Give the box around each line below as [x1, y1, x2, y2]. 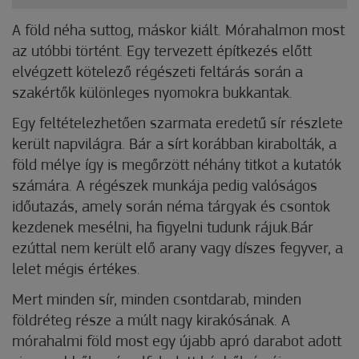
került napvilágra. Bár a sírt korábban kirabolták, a [12, 137, 337, 154]
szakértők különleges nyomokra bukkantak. [12, 86, 292, 103]
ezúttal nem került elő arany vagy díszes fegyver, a [12, 241, 343, 258]
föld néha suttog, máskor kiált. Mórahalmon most [25, 23, 345, 40]
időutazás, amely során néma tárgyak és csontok [12, 200, 330, 216]
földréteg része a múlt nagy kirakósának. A [12, 313, 290, 330]
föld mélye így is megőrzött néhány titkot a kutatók [12, 158, 341, 175]
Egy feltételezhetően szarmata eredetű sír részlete [12, 116, 343, 133]
